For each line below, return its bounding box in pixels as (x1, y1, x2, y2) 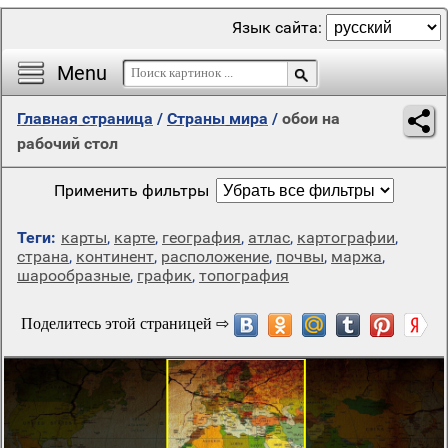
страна (17, 247, 69, 266)
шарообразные (17, 266, 130, 285)
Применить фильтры (54, 181, 209, 200)
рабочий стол (17, 134, 118, 153)
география (162, 228, 241, 247)
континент (76, 247, 154, 266)
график (137, 266, 192, 285)
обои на (282, 109, 340, 128)
